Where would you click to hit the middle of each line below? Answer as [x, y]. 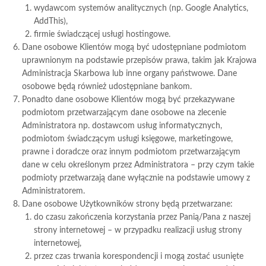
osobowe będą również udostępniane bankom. [107, 87]
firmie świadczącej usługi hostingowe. [102, 34]
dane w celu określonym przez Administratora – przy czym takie [138, 165]
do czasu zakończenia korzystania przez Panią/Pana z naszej [142, 217]
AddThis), [51, 21]
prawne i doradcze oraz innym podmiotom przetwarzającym [132, 152]
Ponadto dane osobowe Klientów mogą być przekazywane [129, 100]
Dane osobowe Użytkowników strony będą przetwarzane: [128, 204]
